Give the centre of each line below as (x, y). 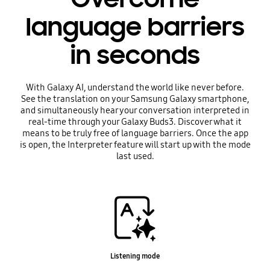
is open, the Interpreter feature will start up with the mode (135, 144)
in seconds (135, 55)
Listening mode (135, 256)
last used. (135, 156)
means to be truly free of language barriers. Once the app (135, 133)
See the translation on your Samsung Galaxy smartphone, (135, 99)
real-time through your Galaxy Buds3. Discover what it (135, 121)
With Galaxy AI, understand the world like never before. (135, 87)
